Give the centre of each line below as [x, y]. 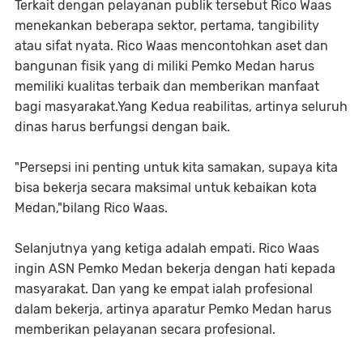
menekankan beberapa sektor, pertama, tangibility [167, 26]
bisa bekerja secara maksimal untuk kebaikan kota [166, 188]
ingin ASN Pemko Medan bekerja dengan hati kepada [175, 269]
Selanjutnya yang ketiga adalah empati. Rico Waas [167, 248]
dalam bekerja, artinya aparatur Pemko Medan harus [173, 309]
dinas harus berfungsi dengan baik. [122, 127]
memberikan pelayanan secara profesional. [145, 329]
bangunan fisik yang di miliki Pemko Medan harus [164, 66]
